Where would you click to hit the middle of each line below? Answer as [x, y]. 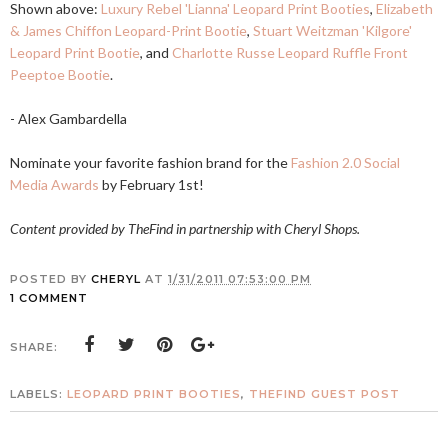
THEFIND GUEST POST [324, 394]
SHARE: [34, 347]
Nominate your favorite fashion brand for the [150, 162]
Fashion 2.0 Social [345, 162]
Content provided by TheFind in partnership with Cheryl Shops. [185, 228]
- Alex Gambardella [68, 118]
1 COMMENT [49, 298]
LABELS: [38, 394]
